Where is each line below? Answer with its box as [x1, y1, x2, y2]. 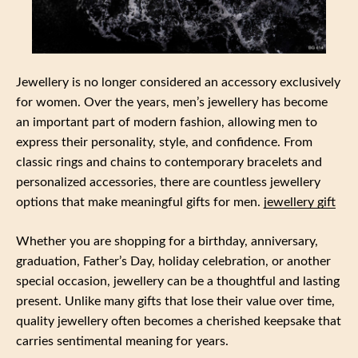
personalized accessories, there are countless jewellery [16, 176, 320, 189]
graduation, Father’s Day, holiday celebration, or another [16, 255, 331, 268]
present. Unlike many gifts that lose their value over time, [16, 295, 335, 308]
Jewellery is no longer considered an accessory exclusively [16, 76, 340, 89]
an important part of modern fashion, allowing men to [16, 116, 317, 129]
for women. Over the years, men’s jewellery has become [16, 96, 328, 109]
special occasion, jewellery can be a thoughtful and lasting [16, 275, 340, 288]
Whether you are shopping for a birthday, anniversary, [16, 235, 318, 249]
